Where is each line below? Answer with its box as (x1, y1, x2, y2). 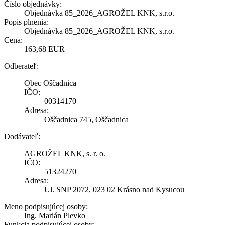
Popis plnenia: (4, 18, 49, 27)
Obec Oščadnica (24, 79, 76, 88)
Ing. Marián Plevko (24, 211, 85, 220)
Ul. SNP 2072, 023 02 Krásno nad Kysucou (44, 185, 184, 194)
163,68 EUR (24, 45, 65, 54)
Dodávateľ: (4, 132, 40, 141)
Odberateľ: (4, 62, 39, 71)
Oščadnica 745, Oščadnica (44, 115, 129, 124)
